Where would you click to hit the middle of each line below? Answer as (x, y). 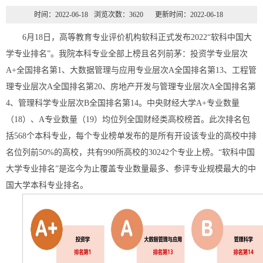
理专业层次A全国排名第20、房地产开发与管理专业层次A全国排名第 (131, 87)
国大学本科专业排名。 (47, 185)
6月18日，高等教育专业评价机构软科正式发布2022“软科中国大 (137, 37)
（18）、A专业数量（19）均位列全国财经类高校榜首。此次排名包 (128, 119)
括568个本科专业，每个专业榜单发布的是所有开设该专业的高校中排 (131, 136)
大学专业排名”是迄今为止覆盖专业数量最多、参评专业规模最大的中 (131, 169)
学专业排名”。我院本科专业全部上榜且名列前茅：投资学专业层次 (127, 54)
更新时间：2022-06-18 (189, 15)
